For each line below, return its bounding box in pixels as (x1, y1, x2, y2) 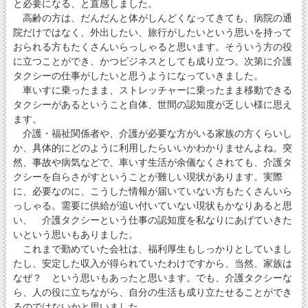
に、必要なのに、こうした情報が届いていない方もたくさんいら (12, 186, 292, 197)
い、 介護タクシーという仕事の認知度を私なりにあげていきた (12, 214, 292, 226)
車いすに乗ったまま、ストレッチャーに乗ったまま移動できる (12, 85, 292, 96)
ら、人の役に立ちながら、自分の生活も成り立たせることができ (12, 287, 292, 298)
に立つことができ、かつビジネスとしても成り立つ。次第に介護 (12, 56, 292, 67)
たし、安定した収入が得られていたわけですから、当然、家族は (12, 258, 292, 269)
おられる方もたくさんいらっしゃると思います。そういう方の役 (12, 41, 292, 53)
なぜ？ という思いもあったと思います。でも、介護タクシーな (12, 272, 292, 284)
